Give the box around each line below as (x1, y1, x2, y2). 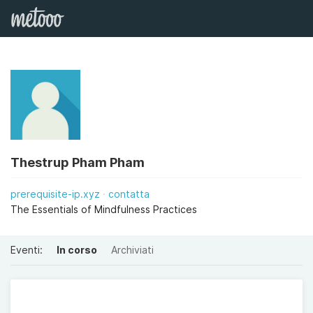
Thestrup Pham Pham (10, 155, 145, 170)
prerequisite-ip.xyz (10, 188, 100, 200)
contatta (108, 188, 150, 200)
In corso (57, 244, 97, 256)
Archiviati (111, 244, 154, 256)
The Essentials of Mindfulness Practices (10, 203, 197, 215)
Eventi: (10, 244, 43, 256)
